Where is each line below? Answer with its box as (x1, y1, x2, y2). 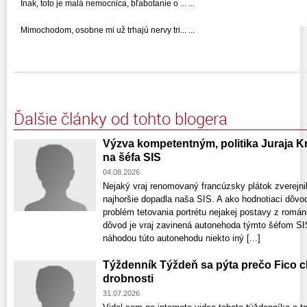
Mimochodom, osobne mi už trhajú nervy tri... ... (21, 25, 195, 35)
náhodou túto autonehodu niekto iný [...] (103, 232, 260, 243)
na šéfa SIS (103, 151, 161, 163)
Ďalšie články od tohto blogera (14, 107, 228, 130)
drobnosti (103, 272, 153, 284)
